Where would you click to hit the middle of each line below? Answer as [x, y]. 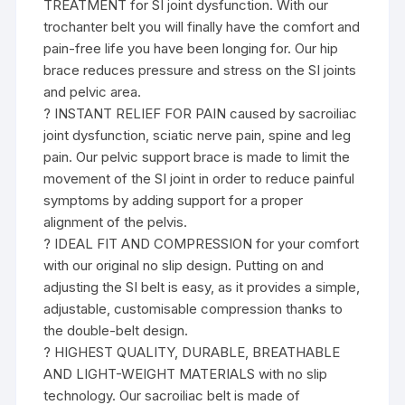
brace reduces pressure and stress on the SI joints [200, 71]
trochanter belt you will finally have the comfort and [202, 27]
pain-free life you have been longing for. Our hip [191, 49]
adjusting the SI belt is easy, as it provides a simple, [202, 287]
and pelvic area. [93, 92]
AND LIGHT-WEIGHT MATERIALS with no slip [186, 374]
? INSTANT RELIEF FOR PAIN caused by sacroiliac [201, 114]
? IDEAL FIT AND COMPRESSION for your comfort [202, 244]
